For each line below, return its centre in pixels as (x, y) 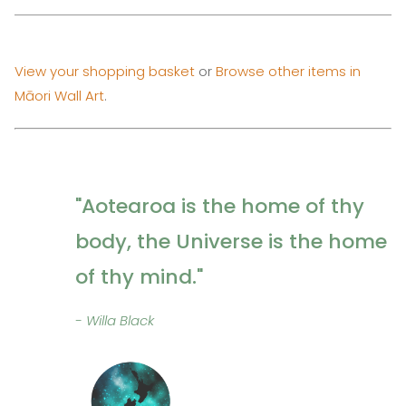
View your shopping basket (105, 71)
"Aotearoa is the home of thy (220, 206)
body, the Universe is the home (232, 241)
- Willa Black (115, 320)
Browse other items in (288, 71)
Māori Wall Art (59, 95)
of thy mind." (140, 276)
